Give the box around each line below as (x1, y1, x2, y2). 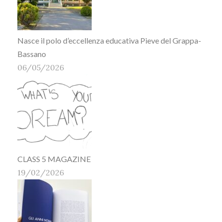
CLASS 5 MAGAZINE (17, 154, 91, 164)
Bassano (17, 49, 46, 58)
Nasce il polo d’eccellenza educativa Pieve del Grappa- (17, 36, 201, 45)
